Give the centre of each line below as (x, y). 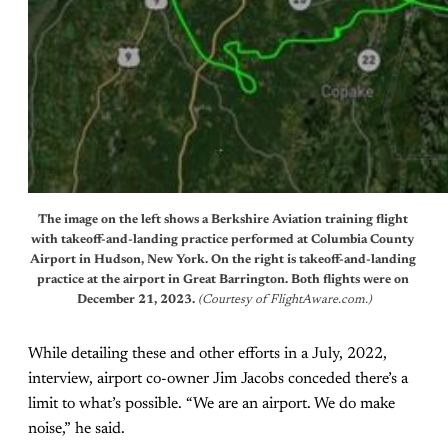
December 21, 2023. (137, 300)
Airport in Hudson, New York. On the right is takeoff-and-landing (222, 260)
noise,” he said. (76, 429)
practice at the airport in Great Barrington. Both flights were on (222, 280)
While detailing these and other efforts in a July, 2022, (207, 354)
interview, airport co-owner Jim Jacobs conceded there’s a (218, 379)
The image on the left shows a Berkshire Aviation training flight (222, 220)
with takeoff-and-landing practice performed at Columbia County (222, 240)
